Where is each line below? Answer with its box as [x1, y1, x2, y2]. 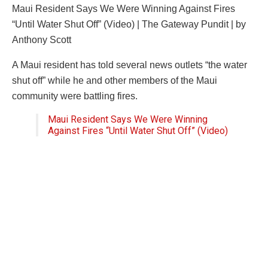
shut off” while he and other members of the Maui [12, 75, 217, 86]
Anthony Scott [12, 35, 71, 45]
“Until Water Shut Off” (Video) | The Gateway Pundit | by [12, 19, 246, 30]
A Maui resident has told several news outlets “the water [12, 60, 247, 71]
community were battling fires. [12, 91, 138, 102]
